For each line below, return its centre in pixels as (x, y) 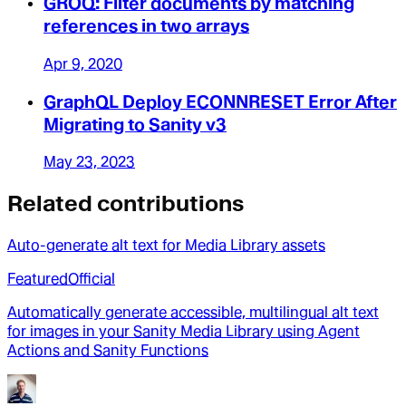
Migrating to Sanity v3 (135, 124)
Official (92, 279)
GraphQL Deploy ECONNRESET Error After (220, 101)
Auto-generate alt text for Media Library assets (166, 246)
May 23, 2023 (89, 162)
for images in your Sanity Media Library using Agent (184, 332)
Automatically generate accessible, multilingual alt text (193, 313)
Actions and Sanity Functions (108, 351)
